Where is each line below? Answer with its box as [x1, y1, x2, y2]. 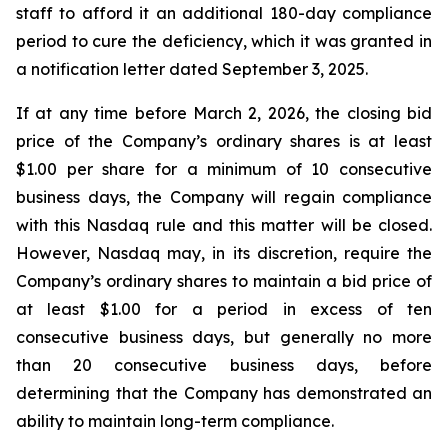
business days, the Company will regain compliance [16, 187, 432, 207]
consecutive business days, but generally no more [16, 327, 432, 347]
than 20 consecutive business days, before [16, 355, 432, 375]
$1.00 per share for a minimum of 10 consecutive [16, 159, 432, 179]
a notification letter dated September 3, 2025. [16, 59, 368, 79]
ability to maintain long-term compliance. [16, 411, 334, 431]
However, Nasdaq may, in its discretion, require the [16, 243, 432, 263]
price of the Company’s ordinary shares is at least [16, 131, 432, 151]
